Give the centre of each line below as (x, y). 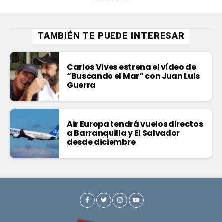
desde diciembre (101, 142)
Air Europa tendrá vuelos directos (135, 124)
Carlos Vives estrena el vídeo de (132, 67)
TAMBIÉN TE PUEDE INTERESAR (111, 36)
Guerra (82, 85)
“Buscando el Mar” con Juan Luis (134, 76)
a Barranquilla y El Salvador (124, 133)
